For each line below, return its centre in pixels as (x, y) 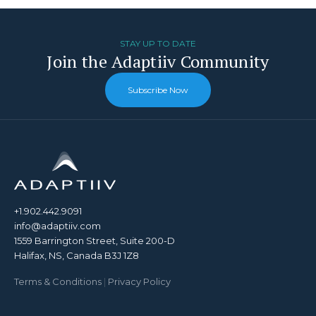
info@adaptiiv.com (57, 226)
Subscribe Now (158, 90)
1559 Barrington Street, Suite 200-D (95, 241)
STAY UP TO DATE (158, 43)
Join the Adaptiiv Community (158, 61)
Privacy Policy (139, 281)
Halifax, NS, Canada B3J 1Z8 (77, 255)
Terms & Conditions (58, 281)
